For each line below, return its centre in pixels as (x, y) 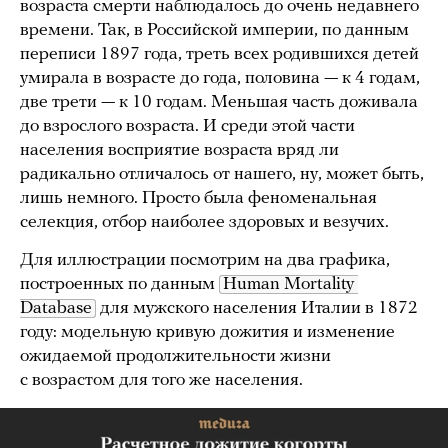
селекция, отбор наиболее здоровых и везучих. (204, 222)
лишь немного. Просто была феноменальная (198, 198)
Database (56, 308)
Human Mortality (288, 284)
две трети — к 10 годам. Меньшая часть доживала (219, 102)
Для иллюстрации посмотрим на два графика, (205, 260)
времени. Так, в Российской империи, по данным (214, 30)
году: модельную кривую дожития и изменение (207, 332)
